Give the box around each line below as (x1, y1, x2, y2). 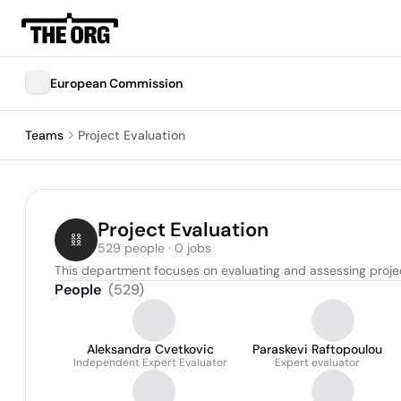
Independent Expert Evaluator (73, 355, 227, 370)
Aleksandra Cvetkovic (87, 341, 214, 357)
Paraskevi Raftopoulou (252, 341, 382, 357)
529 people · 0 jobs (98, 240, 211, 256)
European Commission (50, 75, 183, 91)
